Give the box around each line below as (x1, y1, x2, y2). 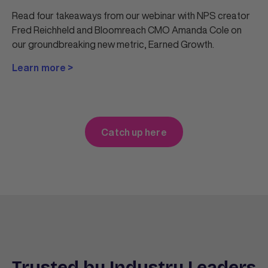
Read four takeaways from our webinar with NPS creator (12, 8, 250, 23)
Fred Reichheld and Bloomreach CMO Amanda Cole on (12, 23, 242, 38)
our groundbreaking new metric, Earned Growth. (12, 37, 214, 52)
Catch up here (101, 127, 167, 137)
